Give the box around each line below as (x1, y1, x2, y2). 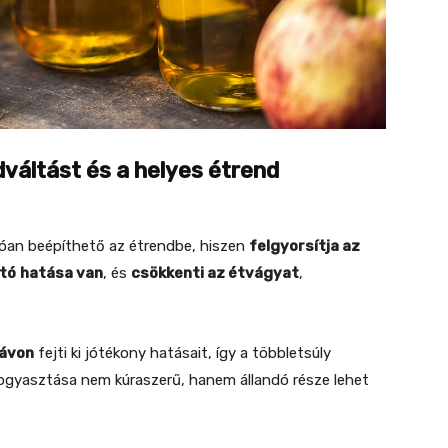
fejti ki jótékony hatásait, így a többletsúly (34, 343, 331, 362)
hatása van (20, 263, 103, 282)
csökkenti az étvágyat (131, 263, 299, 282)
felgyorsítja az (249, 236, 360, 255)
